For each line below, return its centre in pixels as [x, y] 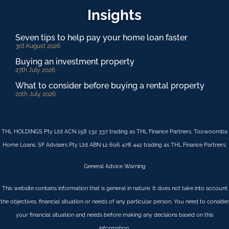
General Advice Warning [114, 167]
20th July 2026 [36, 94]
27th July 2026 [35, 70]
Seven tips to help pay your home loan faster [101, 37]
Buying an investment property [75, 61]
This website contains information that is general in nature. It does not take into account [114, 188]
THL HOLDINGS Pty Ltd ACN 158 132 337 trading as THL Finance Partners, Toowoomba [114, 131]
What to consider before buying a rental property [110, 85]
